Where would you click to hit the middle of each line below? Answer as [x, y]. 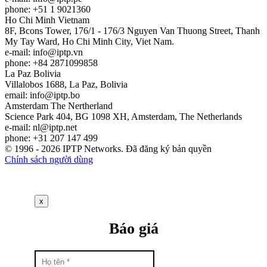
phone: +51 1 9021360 [48, 9]
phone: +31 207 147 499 [51, 138]
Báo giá [133, 229]
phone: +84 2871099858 [51, 63]
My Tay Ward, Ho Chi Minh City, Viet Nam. [89, 41]
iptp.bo [67, 95]
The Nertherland [82, 105]
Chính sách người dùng [49, 159]
